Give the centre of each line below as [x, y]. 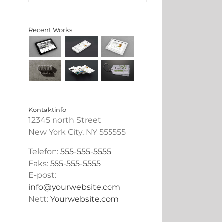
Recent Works [50, 30]
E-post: [42, 175]
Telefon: [44, 152]
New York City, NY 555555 [77, 132]
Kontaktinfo [47, 110]
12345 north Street [64, 120]
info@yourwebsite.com [74, 187]
